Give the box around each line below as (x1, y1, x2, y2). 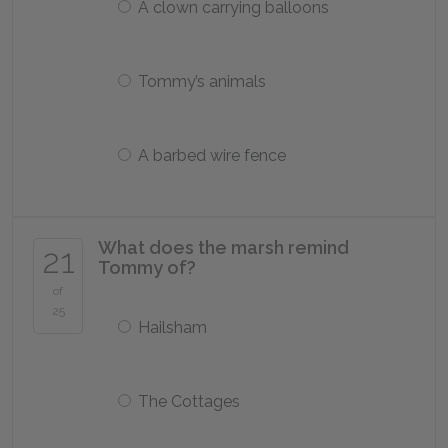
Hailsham (138, 318, 207, 337)
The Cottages (138, 392, 240, 411)
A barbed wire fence (138, 146, 286, 165)
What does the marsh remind (98, 237, 349, 258)
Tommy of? (98, 257, 196, 278)
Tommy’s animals (138, 72, 266, 91)
